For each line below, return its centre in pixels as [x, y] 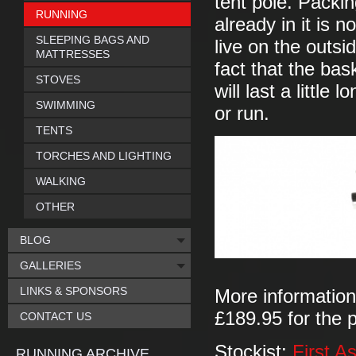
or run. [242, 114]
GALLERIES [50, 265]
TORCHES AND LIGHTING [104, 156]
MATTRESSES [73, 54]
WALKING [61, 181]
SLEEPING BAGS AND [93, 40]
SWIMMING [66, 105]
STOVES [58, 79]
